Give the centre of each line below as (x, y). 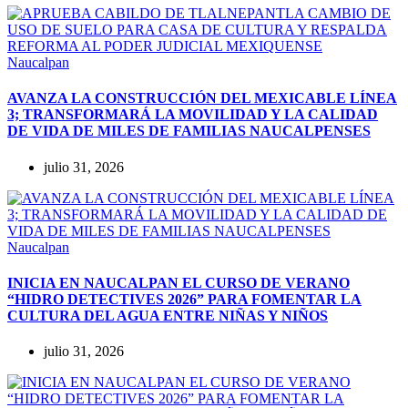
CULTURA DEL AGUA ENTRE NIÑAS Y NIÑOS (168, 315)
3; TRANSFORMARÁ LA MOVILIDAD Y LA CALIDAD (193, 115)
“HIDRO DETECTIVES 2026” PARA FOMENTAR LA (184, 299)
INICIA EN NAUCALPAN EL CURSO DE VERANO (178, 282)
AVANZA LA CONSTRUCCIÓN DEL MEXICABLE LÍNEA (202, 98)
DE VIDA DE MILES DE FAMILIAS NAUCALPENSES (189, 131)
